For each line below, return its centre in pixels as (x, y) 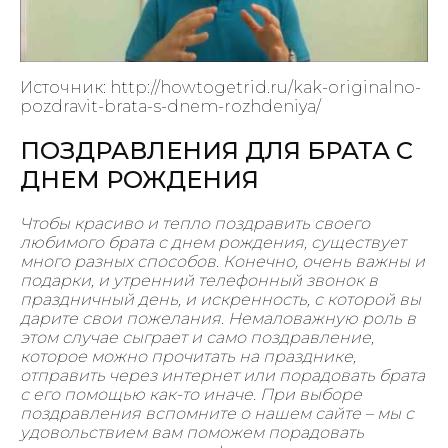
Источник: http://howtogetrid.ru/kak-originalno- (220, 88)
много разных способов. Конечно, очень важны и (222, 261)
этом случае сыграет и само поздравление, (197, 337)
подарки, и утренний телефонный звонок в (199, 280)
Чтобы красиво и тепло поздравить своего (195, 223)
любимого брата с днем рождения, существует (213, 242)
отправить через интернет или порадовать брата (222, 375)
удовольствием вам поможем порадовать (192, 432)
